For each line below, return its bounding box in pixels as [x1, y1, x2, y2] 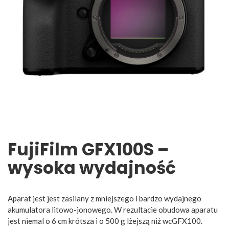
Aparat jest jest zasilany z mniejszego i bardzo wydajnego [8, 193, 201, 203]
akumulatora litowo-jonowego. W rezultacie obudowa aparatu [8, 204, 218, 214]
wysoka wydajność [8, 155, 176, 180]
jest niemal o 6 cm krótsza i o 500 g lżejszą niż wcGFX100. [8, 216, 202, 225]
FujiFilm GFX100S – [8, 137, 169, 162]
